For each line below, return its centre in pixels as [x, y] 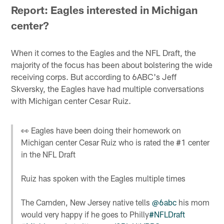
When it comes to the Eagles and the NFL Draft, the [104, 52]
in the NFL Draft [48, 154]
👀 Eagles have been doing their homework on [101, 130]
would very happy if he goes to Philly [85, 214]
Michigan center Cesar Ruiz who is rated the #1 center [115, 142]
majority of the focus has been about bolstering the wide [112, 64]
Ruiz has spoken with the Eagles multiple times [103, 178]
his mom [193, 202]
